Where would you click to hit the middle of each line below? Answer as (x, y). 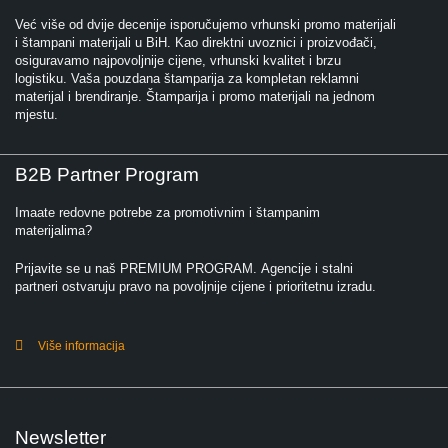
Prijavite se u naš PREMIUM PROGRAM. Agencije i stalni (184, 268)
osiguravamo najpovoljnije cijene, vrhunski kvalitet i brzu (178, 60)
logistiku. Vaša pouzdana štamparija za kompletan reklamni (187, 78)
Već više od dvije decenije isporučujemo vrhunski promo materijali (205, 24)
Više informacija (81, 345)
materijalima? (53, 230)
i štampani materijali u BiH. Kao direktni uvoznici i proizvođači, (196, 42)
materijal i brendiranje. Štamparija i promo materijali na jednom (195, 96)
